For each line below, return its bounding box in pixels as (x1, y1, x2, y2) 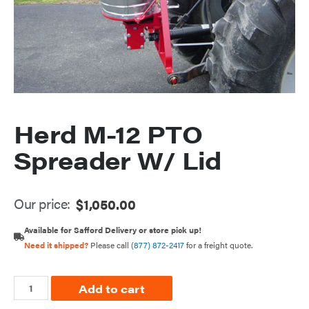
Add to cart (78, 280, 145, 297)
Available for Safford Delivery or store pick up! (24, 223, 201, 236)
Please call (88, 238, 131, 251)
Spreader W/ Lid (14, 143, 221, 177)
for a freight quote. (184, 238, 252, 251)
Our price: (14, 193, 70, 214)
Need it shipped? (24, 238, 88, 251)
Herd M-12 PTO (14, 117, 202, 151)
